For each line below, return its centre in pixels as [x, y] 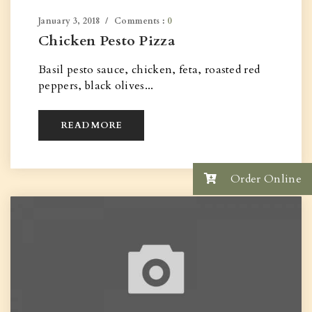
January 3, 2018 [69, 21]
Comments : [141, 21]
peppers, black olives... [96, 86]
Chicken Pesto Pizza [107, 41]
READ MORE [92, 125]
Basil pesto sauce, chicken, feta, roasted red [149, 70]
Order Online [264, 179]
